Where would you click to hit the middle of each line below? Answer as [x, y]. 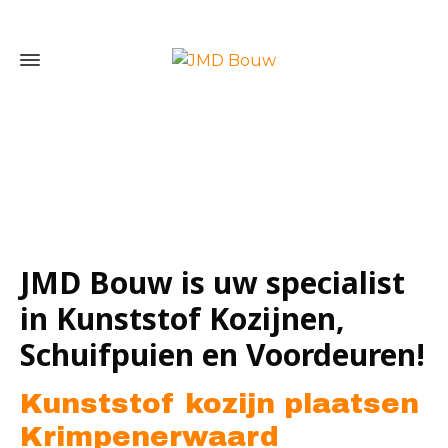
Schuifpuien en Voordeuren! [222, 354]
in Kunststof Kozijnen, [182, 318]
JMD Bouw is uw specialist [212, 282]
